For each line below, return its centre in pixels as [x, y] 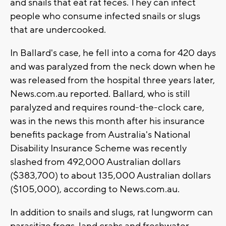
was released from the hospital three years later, [112, 80]
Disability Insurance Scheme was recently [98, 149]
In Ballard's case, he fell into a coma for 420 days [113, 53]
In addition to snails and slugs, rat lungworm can [111, 213]
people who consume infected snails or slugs [105, 16]
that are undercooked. [58, 30]
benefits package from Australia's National [100, 135]
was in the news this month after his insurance [107, 121]
